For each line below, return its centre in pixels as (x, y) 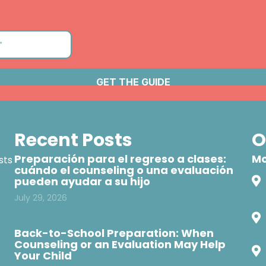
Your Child (43, 256)
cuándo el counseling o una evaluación (123, 170)
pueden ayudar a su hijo (82, 182)
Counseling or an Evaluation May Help (120, 245)
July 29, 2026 (40, 198)
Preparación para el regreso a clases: (120, 159)
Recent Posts (73, 140)
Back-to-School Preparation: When (114, 233)
